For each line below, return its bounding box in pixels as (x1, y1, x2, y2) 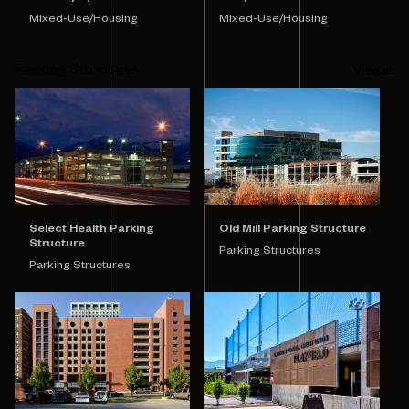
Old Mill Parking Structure (219, 224, 366, 237)
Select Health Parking (29, 224, 154, 237)
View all (353, 66, 394, 79)
